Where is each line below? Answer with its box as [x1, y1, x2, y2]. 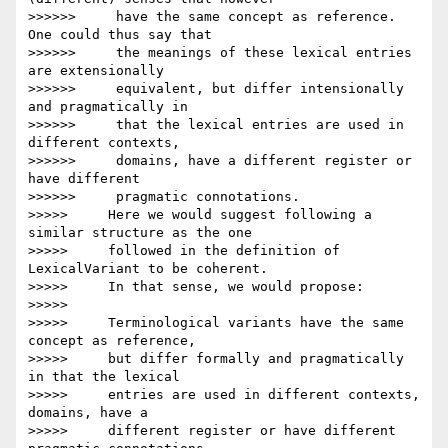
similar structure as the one [28, 225, 252, 241]
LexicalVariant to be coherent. [28, 261, 268, 277]
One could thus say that [28, 27, 212, 43]
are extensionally [28, 63, 164, 79]
